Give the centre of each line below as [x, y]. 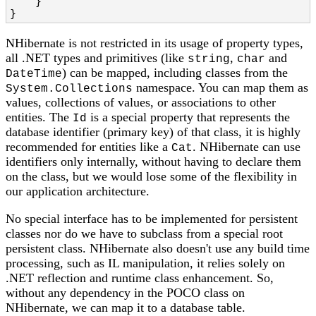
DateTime [34, 74]
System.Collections [69, 89]
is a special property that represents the [188, 117]
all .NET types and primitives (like [97, 57]
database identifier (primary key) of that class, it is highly [153, 132]
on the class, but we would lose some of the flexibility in [151, 176]
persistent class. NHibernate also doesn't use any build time [158, 248]
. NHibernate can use [247, 146]
